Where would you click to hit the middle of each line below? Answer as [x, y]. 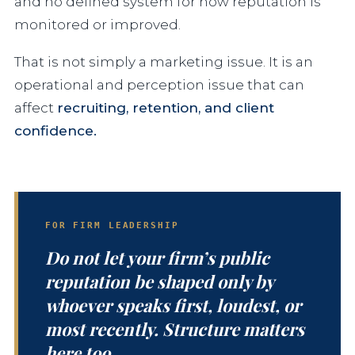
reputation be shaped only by [159, 281]
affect [36, 107]
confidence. [55, 130]
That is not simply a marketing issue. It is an [164, 61]
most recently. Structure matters [175, 328]
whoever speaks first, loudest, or [173, 305]
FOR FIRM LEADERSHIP [112, 225]
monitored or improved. [97, 24]
